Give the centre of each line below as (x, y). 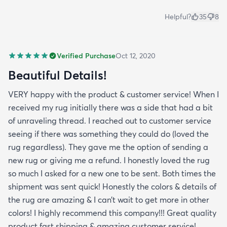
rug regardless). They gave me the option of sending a (108, 147)
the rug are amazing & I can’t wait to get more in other (109, 199)
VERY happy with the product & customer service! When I (113, 94)
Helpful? (178, 16)
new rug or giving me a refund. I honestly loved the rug (109, 160)
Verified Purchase (86, 55)
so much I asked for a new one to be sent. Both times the (112, 173)
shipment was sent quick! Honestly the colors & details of (112, 186)
